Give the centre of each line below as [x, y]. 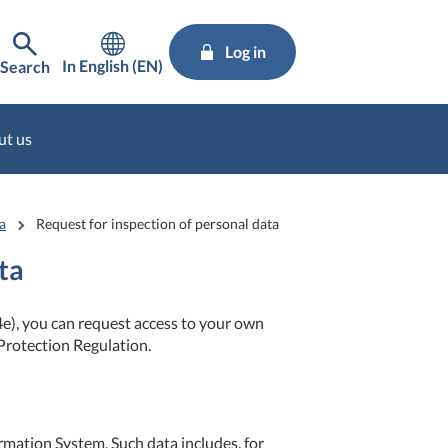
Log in [245, 51]
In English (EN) [112, 65]
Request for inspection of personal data [157, 223]
